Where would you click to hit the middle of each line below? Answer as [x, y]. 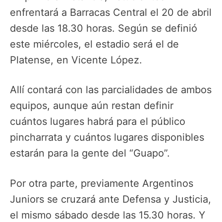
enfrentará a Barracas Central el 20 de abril [111, 12]
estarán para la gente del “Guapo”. [90, 153]
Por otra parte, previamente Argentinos [102, 183]
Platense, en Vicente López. [76, 60]
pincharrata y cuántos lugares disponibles [107, 138]
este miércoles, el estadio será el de [94, 44]
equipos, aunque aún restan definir [92, 106]
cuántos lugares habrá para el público [98, 122]
